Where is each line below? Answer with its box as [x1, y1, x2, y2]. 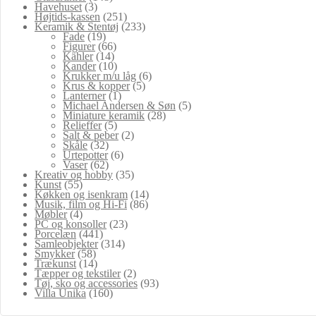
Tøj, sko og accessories [35, 277, 138, 290]
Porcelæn [35, 228, 76, 241]
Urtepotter [63, 149, 108, 162]
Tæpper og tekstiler [35, 267, 121, 280]
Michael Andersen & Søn [63, 99, 176, 112]
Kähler [63, 50, 93, 63]
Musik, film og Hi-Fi [35, 198, 127, 211]
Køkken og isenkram [35, 188, 128, 201]
